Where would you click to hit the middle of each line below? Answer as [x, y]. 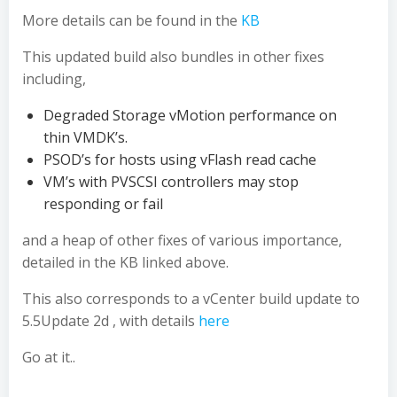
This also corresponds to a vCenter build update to [191, 299]
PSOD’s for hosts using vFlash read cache [180, 160]
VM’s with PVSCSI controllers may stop [171, 182]
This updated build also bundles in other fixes [173, 57]
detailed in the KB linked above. [125, 262]
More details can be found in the [132, 20]
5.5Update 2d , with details [110, 321]
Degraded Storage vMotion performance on [190, 115]
